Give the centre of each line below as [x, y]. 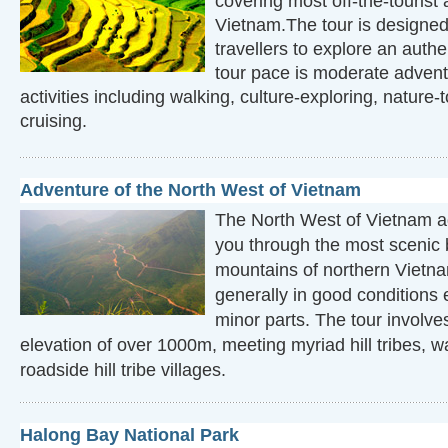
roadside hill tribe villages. [123, 370]
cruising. [53, 121]
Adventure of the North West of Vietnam [190, 190]
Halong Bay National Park [129, 435]
